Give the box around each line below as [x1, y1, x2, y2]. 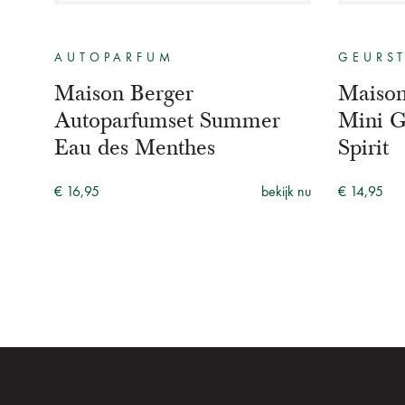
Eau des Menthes [54, 133, 215, 161]
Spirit [338, 133, 389, 161]
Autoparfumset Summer [54, 106, 280, 134]
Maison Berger [54, 79, 193, 107]
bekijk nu [261, 184, 311, 200]
